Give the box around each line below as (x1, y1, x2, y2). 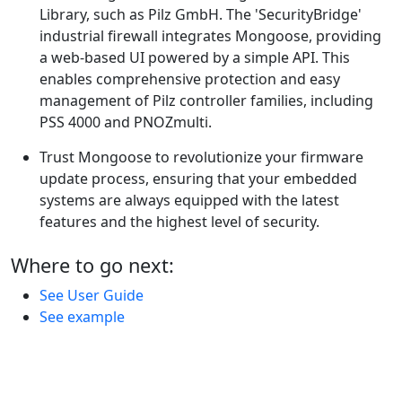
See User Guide (39, 285, 144, 306)
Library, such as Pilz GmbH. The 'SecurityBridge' (39, 4, 362, 25)
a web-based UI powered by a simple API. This (39, 48, 350, 68)
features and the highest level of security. (39, 212, 319, 232)
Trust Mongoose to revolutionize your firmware (39, 147, 363, 168)
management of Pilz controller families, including (39, 91, 373, 111)
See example (39, 307, 125, 328)
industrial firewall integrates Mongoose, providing (39, 26, 381, 47)
